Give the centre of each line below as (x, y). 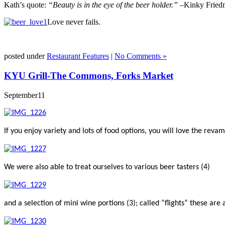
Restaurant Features (78, 56)
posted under (25, 56)
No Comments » (141, 56)
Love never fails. (74, 22)
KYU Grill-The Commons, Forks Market (89, 75)
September (21, 95)
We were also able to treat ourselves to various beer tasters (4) (107, 167)
